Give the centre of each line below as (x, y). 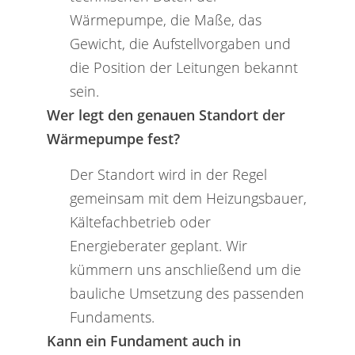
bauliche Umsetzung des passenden (187, 292)
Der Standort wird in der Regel (168, 174)
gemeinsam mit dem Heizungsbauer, (188, 197)
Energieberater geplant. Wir (158, 245)
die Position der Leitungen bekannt (183, 67)
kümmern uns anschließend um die (185, 269)
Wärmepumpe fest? (113, 139)
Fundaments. (112, 316)
